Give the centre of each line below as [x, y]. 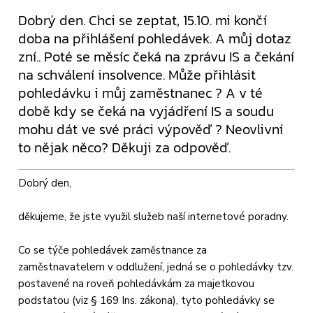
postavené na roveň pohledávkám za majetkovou [137, 283]
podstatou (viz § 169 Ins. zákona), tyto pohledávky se [147, 300]
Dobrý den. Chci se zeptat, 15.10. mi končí [143, 20]
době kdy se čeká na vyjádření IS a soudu [146, 111]
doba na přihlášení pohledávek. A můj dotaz [155, 38]
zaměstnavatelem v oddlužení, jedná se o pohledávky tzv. [156, 267]
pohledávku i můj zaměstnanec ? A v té [141, 93]
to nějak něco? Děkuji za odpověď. [125, 147]
